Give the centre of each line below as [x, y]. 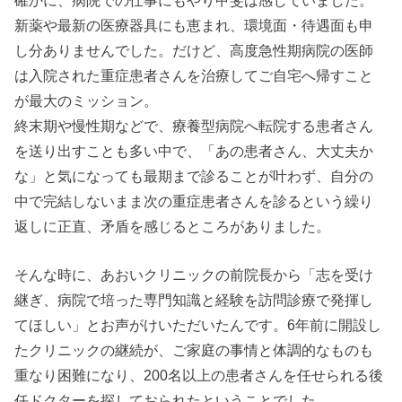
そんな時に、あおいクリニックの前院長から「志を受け [194, 274]
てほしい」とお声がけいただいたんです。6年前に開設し [198, 324]
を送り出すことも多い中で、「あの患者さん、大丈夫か [194, 150]
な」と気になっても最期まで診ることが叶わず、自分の [194, 175]
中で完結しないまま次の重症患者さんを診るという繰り [194, 201]
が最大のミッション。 [87, 100]
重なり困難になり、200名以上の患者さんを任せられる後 [199, 375]
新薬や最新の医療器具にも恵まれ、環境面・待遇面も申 [194, 25]
